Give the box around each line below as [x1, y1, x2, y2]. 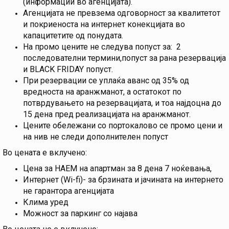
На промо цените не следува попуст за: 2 [23, 42, 181, 52]
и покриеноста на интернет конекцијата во [23, 19, 185, 30]
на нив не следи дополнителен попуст [23, 132, 168, 142]
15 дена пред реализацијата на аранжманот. [23, 109, 191, 120]
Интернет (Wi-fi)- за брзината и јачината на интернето [23, 175, 223, 185]
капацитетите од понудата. [23, 31, 123, 41]
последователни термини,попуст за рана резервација [23, 53, 226, 63]
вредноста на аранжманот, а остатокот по [23, 87, 181, 97]
